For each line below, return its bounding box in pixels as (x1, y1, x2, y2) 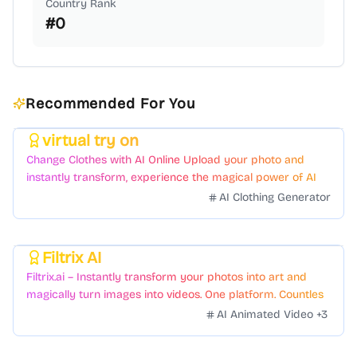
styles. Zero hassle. (26, 305, 123, 319)
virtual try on (42, 131, 139, 150)
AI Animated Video (217, 308, 313, 321)
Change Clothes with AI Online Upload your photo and (26, 153, 304, 167)
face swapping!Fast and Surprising (26, 188, 208, 202)
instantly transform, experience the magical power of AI (26, 171, 316, 184)
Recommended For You (25, 95, 197, 112)
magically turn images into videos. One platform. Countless (26, 288, 329, 301)
